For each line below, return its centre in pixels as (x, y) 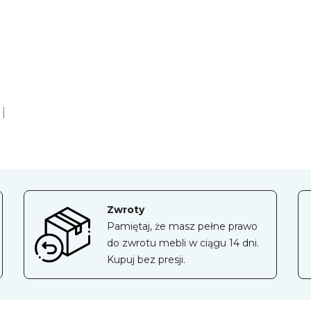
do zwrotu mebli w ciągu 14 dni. (183, 243)
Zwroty (126, 210)
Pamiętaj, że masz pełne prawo (182, 227)
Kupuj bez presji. (146, 260)
